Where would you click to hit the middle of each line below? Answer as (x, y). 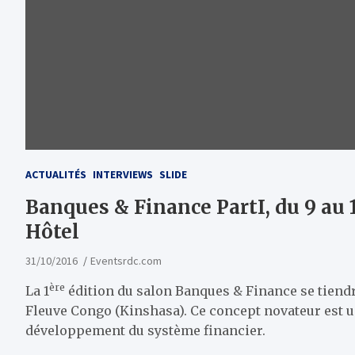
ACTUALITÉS (56, 175)
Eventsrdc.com (126, 261)
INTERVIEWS (123, 175)
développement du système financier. (145, 331)
